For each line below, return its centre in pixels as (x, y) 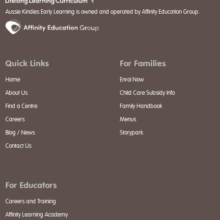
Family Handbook (141, 106)
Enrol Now (132, 80)
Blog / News (20, 133)
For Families (143, 64)
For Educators (31, 185)
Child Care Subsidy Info (147, 93)
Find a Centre (21, 106)
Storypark (132, 133)
